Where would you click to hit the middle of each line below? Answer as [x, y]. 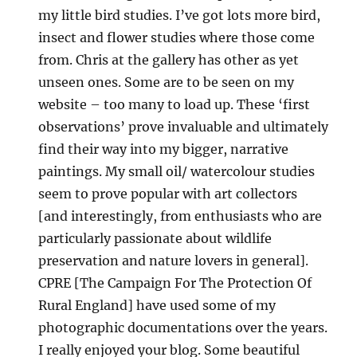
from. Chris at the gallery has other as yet [169, 60]
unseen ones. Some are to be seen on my [167, 82]
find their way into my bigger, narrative [164, 149]
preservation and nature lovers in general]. [174, 261]
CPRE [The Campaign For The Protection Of [175, 283]
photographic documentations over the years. [183, 328]
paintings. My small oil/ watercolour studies [177, 172]
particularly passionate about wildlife [155, 239]
